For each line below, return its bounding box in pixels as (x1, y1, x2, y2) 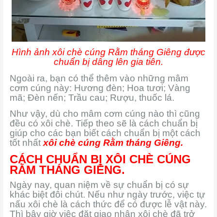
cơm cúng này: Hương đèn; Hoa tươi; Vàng (9, 82, 190, 93)
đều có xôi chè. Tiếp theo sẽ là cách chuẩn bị (9, 118, 198, 129)
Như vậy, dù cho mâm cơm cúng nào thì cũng (9, 108, 200, 119)
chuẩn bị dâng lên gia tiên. (54, 57, 163, 67)
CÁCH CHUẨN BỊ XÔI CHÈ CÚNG (9, 152, 191, 166)
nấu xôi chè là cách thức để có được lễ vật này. (9, 199, 207, 209)
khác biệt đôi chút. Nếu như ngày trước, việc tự (9, 189, 205, 200)
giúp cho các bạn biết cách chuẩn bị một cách (9, 128, 201, 139)
